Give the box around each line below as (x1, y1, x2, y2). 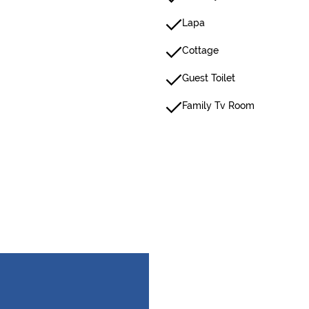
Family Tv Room (182, 100, 255, 111)
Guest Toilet (182, 72, 235, 83)
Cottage (182, 45, 219, 56)
